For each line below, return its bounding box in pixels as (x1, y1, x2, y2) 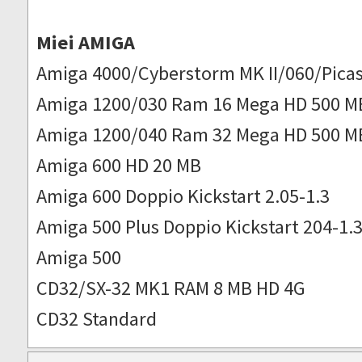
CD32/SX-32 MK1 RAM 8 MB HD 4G (36, 275, 306, 301)
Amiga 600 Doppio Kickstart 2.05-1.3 (36, 183, 330, 208)
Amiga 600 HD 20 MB (36, 152, 202, 178)
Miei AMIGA (36, 29, 136, 55)
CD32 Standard (36, 305, 158, 331)
